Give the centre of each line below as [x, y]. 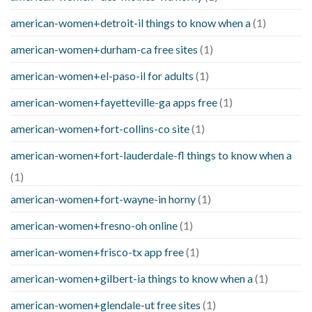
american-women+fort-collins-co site [100, 129]
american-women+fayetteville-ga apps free [114, 102]
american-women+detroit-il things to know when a [131, 23]
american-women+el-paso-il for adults [102, 76]
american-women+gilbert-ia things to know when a [132, 279]
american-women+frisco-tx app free [97, 252]
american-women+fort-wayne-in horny [103, 199]
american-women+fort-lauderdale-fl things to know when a [151, 155]
